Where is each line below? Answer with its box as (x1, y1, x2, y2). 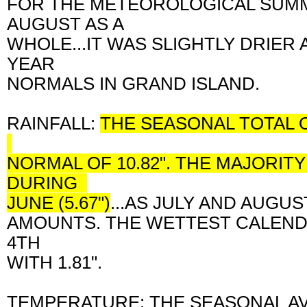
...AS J (110, 193, 162, 212)
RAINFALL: (7, 114, 100, 133)
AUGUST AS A (7, 14, 133, 34)
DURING (7, 173, 87, 193)
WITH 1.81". (7, 253, 112, 272)
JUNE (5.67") (7, 193, 110, 212)
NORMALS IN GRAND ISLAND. (7, 74, 269, 93)
